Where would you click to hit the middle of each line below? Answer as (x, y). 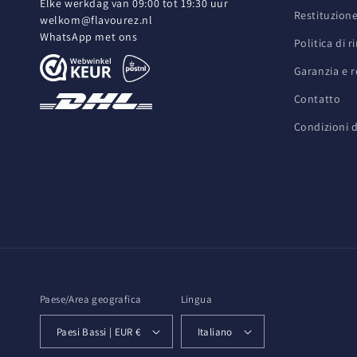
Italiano (215, 331)
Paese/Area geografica (91, 299)
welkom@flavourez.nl (96, 20)
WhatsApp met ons (89, 37)
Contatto (317, 99)
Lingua (196, 299)
